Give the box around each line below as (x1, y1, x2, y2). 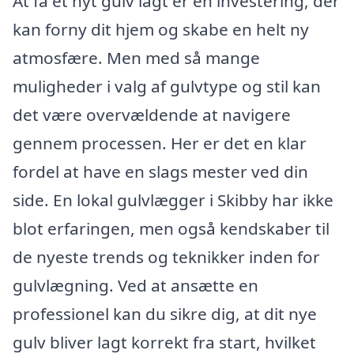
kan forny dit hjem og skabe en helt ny (13, 18, 309, 41)
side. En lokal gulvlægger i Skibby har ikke (13, 189, 333, 212)
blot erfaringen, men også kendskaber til (13, 217, 330, 240)
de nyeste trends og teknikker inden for (13, 246, 320, 269)
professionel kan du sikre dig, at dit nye (13, 303, 317, 326)
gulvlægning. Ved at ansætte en (13, 274, 258, 297)
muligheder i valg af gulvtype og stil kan (13, 75, 321, 98)
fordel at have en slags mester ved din (13, 160, 308, 183)
